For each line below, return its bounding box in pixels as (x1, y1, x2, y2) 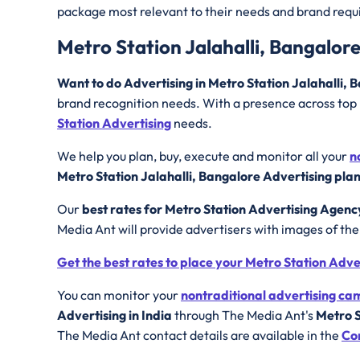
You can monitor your (57, 287, 181, 304)
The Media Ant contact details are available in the (57, 327, 342, 344)
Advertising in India (57, 307, 174, 324)
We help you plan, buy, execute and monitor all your (57, 148, 350, 165)
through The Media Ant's (174, 307, 316, 324)
